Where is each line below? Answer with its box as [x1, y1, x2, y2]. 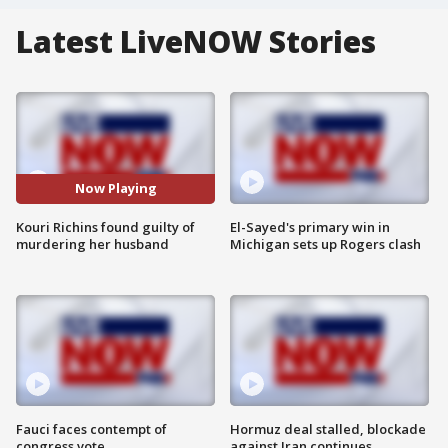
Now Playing [74, 179, 157, 198]
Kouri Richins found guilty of [16, 217, 195, 236]
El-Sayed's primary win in [230, 217, 390, 236]
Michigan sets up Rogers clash [230, 234, 421, 253]
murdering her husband [16, 234, 169, 253]
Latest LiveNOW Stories [16, 21, 376, 62]
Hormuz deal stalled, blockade [230, 420, 426, 439]
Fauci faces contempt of [16, 420, 167, 439]
